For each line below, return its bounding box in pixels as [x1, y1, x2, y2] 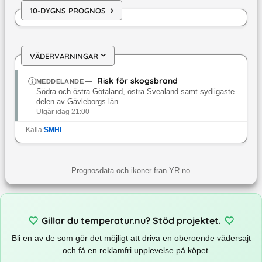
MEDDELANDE [36, 78, 84, 85]
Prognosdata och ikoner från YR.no [71, 166, 191, 175]
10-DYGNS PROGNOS [29, 5, 106, 15]
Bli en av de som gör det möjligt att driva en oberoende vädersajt [11, 233, 251, 243]
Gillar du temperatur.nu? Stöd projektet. [41, 214, 221, 226]
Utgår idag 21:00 [36, 108, 89, 116]
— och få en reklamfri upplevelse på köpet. [51, 245, 211, 255]
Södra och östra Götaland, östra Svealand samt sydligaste [36, 88, 235, 96]
